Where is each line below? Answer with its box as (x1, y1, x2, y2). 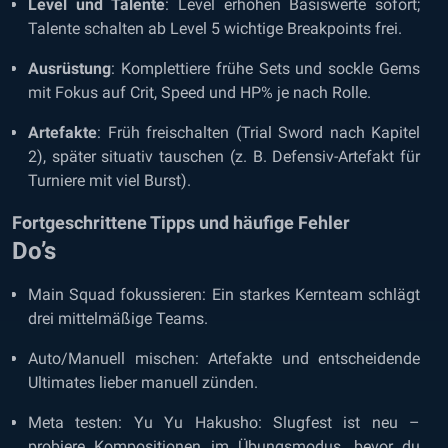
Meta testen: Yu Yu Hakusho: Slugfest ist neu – (28, 413, 420, 432)
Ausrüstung (28, 59, 111, 78)
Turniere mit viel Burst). (28, 171, 191, 190)
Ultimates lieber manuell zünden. (28, 373, 258, 392)
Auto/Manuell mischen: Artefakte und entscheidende (28, 349, 420, 368)
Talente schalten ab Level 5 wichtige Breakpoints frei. (28, 19, 402, 38)
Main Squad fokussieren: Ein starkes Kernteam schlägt (28, 285, 420, 304)
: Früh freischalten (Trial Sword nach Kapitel (97, 123, 420, 142)
